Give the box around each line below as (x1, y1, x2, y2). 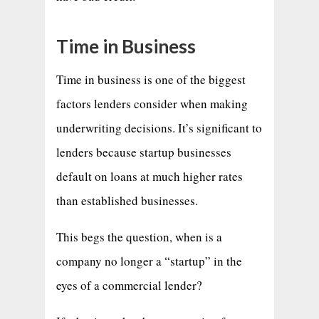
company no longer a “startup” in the (56, 252, 242, 269)
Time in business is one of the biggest (56, 70, 246, 88)
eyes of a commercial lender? (56, 276, 202, 293)
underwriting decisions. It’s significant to (56, 119, 262, 136)
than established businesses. (56, 192, 202, 209)
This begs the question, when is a (56, 228, 222, 245)
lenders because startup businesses (56, 143, 231, 160)
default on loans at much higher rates (56, 167, 243, 184)
